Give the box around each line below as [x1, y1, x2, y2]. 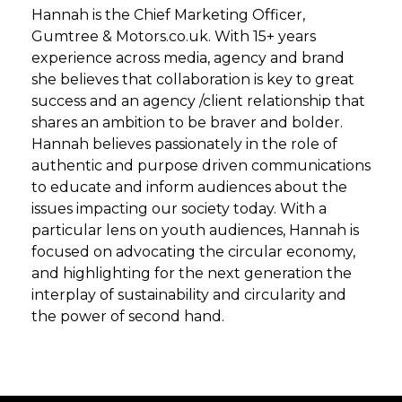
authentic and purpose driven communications [31, 157, 371, 174]
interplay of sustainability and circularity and [31, 286, 346, 303]
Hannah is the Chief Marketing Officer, [31, 6, 305, 23]
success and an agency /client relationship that [31, 92, 365, 109]
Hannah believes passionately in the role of [31, 135, 337, 153]
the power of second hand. [31, 308, 224, 325]
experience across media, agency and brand [31, 49, 345, 66]
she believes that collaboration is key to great [31, 71, 354, 88]
